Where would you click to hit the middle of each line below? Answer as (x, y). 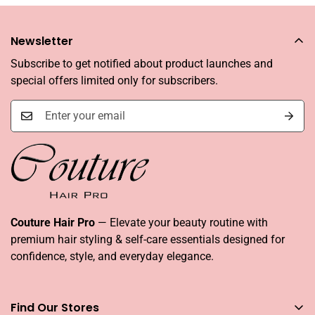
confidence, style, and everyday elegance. (112, 256)
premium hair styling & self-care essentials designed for (148, 239)
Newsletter (42, 41)
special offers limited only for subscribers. (114, 80)
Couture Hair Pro (54, 222)
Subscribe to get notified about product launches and (142, 63)
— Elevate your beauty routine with (183, 222)
